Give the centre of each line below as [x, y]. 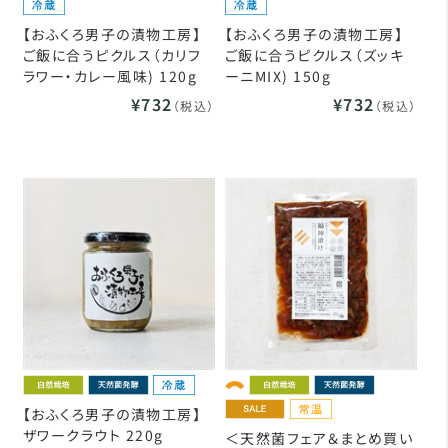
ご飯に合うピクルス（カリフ [112, 54]
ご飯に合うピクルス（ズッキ [314, 54]
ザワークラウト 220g [93, 434]
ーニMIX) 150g [278, 75]
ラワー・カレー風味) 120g [110, 75]
